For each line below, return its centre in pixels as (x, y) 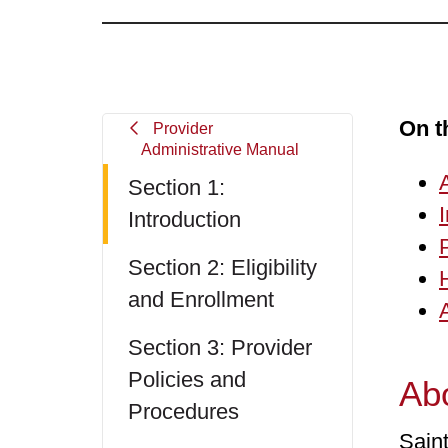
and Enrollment (201, 299)
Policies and (187, 379)
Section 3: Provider (220, 347)
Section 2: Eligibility (222, 267)
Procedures (183, 411)
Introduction (184, 219)
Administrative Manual (219, 149)
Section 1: (176, 187)
